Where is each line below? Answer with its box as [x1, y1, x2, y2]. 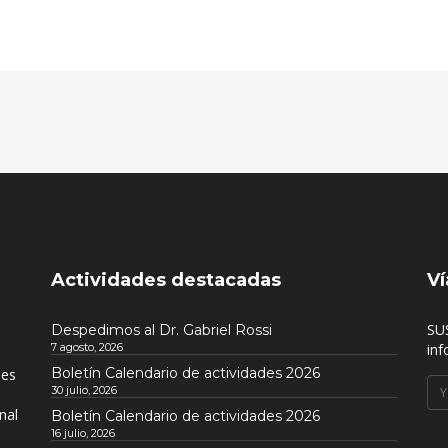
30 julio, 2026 [50, 383, 117, 398]
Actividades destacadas [50, 269, 281, 292]
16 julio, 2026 [50, 426, 115, 441]
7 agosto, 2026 [50, 340, 123, 355]
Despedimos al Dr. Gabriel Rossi [50, 321, 272, 340]
